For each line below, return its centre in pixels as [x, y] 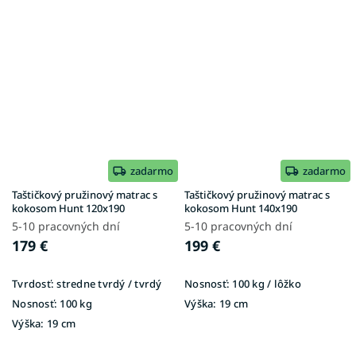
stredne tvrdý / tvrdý [108, 283]
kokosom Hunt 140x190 [241, 208]
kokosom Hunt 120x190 [68, 208]
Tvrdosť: [33, 283]
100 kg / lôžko [265, 283]
